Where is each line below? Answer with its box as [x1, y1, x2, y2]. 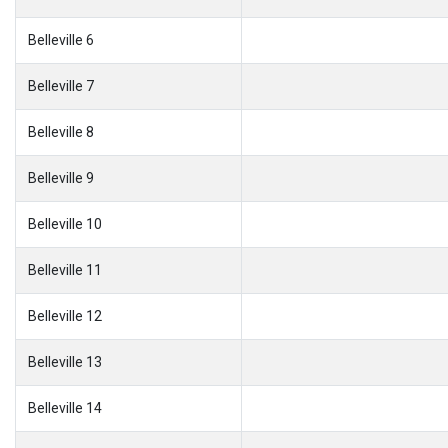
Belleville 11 [28, 261, 102, 278]
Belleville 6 [28, 31, 94, 48]
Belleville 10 [28, 215, 102, 232]
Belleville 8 [28, 123, 94, 140]
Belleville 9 [28, 169, 94, 186]
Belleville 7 [28, 77, 94, 94]
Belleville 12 [28, 307, 102, 324]
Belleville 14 [28, 399, 102, 416]
